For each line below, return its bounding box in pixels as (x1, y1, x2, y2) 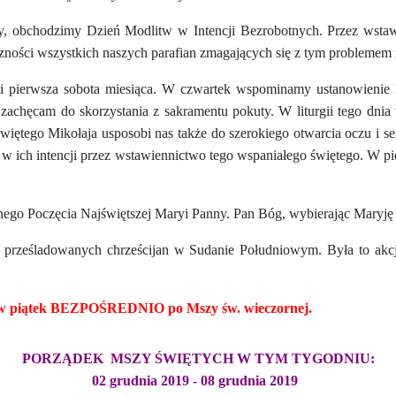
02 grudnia (91, 373, 161, 389)
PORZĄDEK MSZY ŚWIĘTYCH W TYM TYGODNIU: (21, 351, 375, 367)
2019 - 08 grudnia (160, 373, 266, 389)
